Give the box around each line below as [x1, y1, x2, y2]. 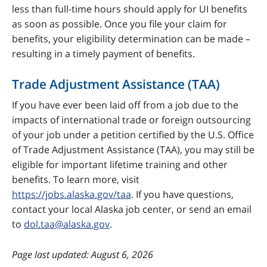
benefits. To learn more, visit [12, 173, 139, 187]
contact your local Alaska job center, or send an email [12, 203, 252, 216]
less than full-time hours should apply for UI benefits [12, 2, 247, 16]
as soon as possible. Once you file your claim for [12, 17, 227, 31]
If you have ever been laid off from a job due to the [12, 98, 238, 112]
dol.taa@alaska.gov [24, 218, 110, 231]
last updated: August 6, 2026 [35, 248, 153, 262]
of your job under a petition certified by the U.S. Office [12, 128, 254, 142]
